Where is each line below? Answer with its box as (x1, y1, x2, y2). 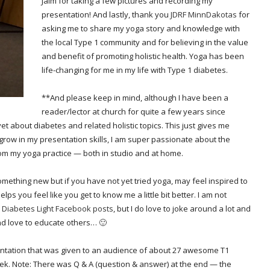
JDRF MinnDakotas (171, 9, 237, 20)
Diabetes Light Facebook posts (2, 203, 113, 215)
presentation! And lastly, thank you (42, 9, 171, 20)
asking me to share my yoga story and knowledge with (42, 23, 240, 34)
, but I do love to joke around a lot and (113, 203, 251, 215)
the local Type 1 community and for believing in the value (42, 37, 248, 48)
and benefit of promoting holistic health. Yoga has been (42, 51, 244, 62)
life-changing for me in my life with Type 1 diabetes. (42, 64, 228, 76)
